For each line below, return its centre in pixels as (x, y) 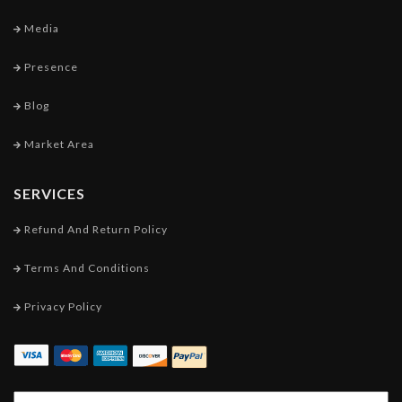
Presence (50, 67)
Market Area (58, 144)
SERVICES (49, 194)
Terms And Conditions (86, 268)
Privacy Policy (62, 307)
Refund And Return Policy (95, 230)
